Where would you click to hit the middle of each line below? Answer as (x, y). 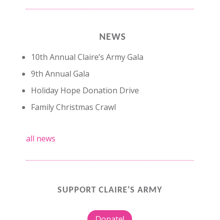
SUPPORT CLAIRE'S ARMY (110, 191)
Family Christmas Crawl (73, 107)
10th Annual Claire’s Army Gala (87, 57)
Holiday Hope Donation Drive (85, 91)
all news (41, 139)
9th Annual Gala (60, 74)
